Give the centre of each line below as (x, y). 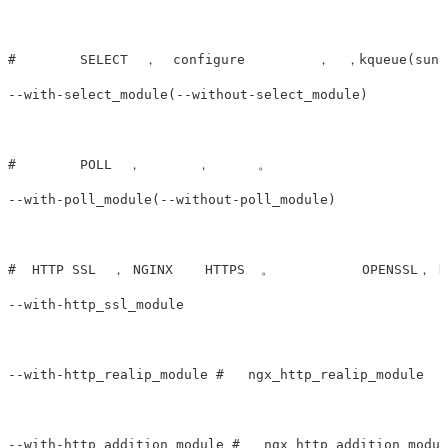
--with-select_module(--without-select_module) (192, 95)
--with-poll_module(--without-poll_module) (172, 200)
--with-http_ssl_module (96, 305)
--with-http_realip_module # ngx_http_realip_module (216, 375)
